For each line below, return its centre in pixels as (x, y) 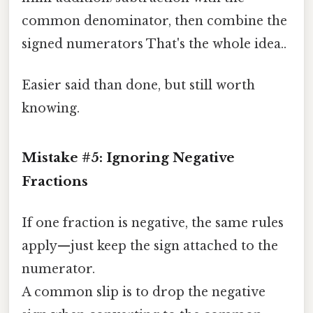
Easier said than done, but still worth (138, 86)
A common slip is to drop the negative (144, 292)
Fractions (55, 181)
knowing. (51, 109)
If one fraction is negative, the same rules (153, 223)
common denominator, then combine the (154, 21)
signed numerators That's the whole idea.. (154, 44)
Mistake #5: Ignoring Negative (128, 157)
